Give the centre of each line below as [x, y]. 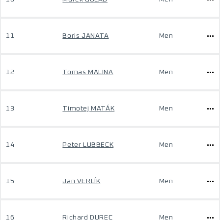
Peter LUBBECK [88, 145]
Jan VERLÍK [82, 181]
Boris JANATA [86, 36]
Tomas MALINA [88, 72]
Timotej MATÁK [89, 109]
